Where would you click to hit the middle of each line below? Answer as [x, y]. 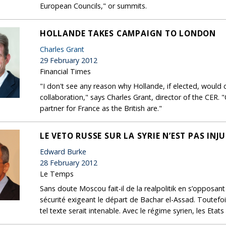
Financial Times [65, 71]
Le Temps [57, 174]
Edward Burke [63, 151]
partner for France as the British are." [101, 108]
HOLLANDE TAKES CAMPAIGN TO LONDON [128, 33]
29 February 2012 [69, 60]
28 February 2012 [69, 162]
